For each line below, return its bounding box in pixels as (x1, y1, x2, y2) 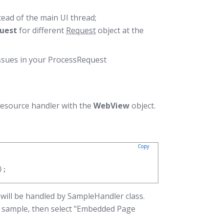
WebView (93, 100, 130, 111)
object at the (96, 25, 144, 36)
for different (17, 25, 66, 36)
